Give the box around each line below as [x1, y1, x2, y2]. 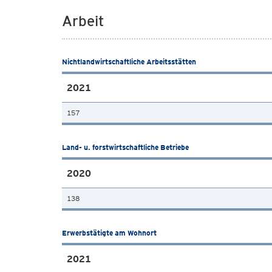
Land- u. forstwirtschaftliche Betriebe [62, 143, 189, 152]
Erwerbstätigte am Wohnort [62, 228, 157, 237]
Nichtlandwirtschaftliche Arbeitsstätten [62, 57, 196, 66]
